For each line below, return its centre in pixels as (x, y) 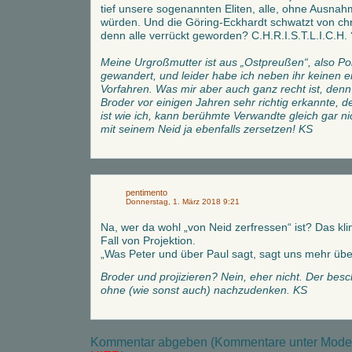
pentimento (147, 192)
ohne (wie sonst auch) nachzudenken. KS (204, 290)
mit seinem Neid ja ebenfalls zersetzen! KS (207, 129)
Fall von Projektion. (148, 240)
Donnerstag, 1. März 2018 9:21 (183, 202)
